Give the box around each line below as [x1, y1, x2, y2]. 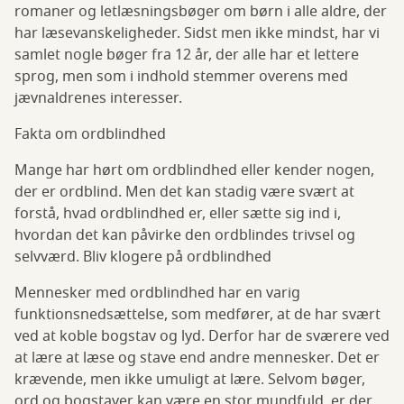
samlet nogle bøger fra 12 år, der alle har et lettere [14, 44, 359, 67]
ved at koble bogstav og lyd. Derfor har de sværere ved [14, 326, 390, 348]
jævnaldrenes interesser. [14, 87, 182, 110]
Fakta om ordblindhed [14, 124, 166, 146]
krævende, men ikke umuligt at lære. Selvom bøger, [14, 369, 365, 391]
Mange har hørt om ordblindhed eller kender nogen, [14, 160, 374, 182]
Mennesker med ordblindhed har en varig [14, 282, 300, 305]
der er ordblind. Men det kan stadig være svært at [14, 181, 354, 204]
